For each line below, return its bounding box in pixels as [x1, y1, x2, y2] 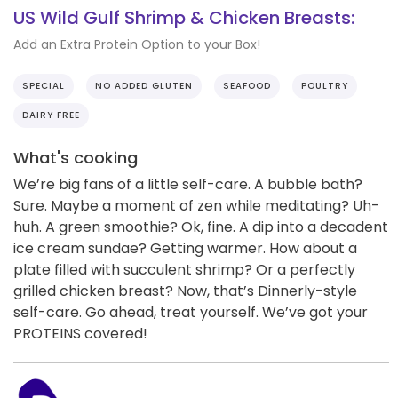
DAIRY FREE [22, 107, 80, 122]
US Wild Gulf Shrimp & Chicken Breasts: [13, 5, 354, 31]
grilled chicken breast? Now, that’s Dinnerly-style [13, 280, 357, 301]
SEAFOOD [223, 78, 271, 92]
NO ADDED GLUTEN [95, 78, 193, 92]
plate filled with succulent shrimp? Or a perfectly [13, 259, 355, 280]
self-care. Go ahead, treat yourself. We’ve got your [13, 301, 368, 322]
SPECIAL [22, 78, 65, 92]
